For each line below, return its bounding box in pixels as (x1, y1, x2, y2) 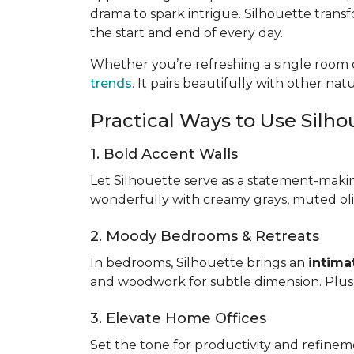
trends (90, 76, 132, 91)
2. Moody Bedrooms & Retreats (90, 228, 319, 245)
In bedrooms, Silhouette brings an (90, 255, 308, 270)
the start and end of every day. (90, 25, 283, 40)
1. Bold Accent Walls (90, 145, 238, 163)
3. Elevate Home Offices (90, 310, 266, 327)
